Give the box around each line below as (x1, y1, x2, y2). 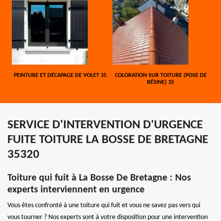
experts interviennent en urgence (7, 184, 145, 195)
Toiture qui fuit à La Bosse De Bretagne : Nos (7, 173, 191, 183)
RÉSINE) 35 (147, 79, 175, 85)
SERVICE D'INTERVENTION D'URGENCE (7, 118, 203, 131)
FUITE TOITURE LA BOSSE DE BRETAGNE (7, 133, 208, 146)
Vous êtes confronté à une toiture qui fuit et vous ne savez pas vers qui (7, 201, 200, 209)
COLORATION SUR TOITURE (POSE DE (114, 72, 207, 78)
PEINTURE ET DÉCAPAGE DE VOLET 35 (14, 72, 107, 78)
